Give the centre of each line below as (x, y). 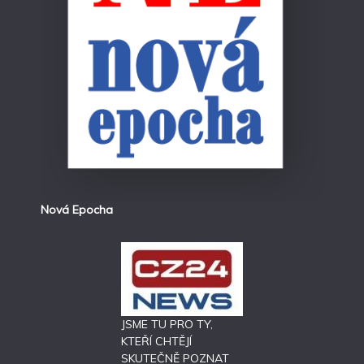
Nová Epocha (76, 209)
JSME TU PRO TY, (167, 324)
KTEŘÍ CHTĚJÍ (156, 341)
